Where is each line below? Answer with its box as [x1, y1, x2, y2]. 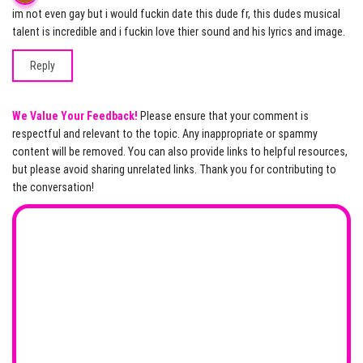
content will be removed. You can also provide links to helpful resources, [12, 145, 348, 159]
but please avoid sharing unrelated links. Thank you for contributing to [12, 163, 336, 177]
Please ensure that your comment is [138, 109, 309, 123]
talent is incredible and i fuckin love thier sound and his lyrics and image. [12, 25, 345, 39]
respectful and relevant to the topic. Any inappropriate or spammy [12, 127, 318, 141]
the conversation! [12, 181, 94, 194]
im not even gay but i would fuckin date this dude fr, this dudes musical [12, 7, 340, 21]
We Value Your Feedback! [12, 109, 138, 123]
